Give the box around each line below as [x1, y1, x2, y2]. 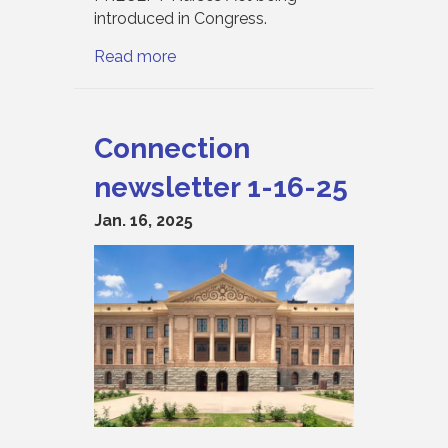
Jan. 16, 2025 [94, 210, 193, 230]
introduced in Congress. [94, 8, 267, 28]
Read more [94, 46, 176, 66]
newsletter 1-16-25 [94, 170, 348, 204]
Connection [94, 131, 250, 165]
